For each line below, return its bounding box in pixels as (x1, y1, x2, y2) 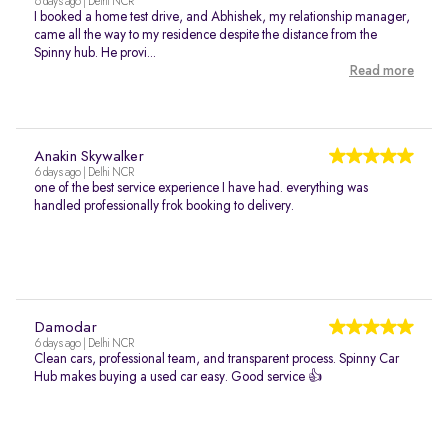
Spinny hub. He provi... (34, 46, 156, 60)
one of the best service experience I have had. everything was (34, 181, 368, 195)
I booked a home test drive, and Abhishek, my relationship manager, (34, 10, 410, 24)
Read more (349, 64, 414, 78)
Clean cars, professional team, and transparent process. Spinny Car (34, 352, 399, 366)
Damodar (34, 320, 97, 336)
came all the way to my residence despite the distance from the (34, 28, 377, 42)
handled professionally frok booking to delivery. (34, 199, 294, 213)
